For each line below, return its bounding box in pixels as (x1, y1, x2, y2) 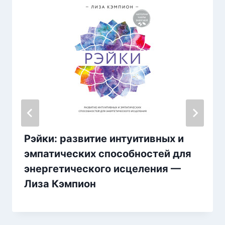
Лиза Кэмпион (24, 178, 96, 190)
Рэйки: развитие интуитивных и (24, 133, 184, 145)
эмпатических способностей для (24, 148, 191, 160)
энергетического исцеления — (24, 163, 181, 175)
